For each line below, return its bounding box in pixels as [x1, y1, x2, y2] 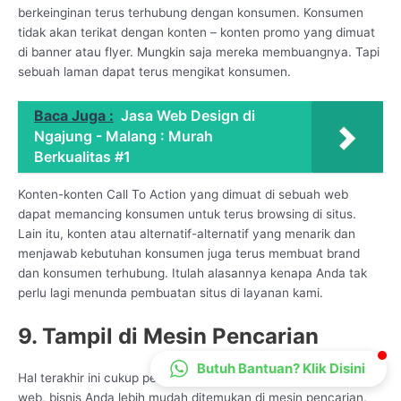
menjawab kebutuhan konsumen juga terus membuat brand [18, 246, 360, 261]
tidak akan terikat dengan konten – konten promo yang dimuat [18, 24, 375, 39]
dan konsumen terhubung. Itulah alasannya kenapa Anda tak [18, 266, 367, 281]
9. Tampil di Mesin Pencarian [18, 323, 319, 350]
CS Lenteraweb [143, 12, 252, 30]
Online [143, 34, 179, 48]
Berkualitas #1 [34, 147, 131, 166]
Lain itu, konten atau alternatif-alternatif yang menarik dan [18, 226, 355, 242]
